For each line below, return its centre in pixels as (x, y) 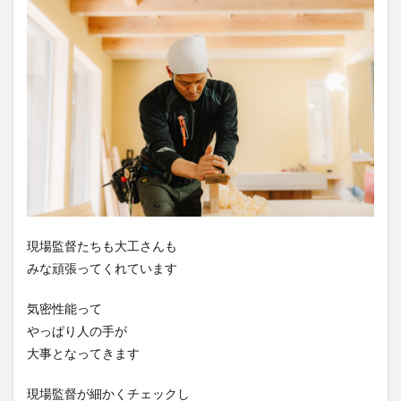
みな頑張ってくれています (102, 269)
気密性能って (64, 309)
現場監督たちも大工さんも (102, 246)
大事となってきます (83, 354)
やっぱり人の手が (77, 331)
